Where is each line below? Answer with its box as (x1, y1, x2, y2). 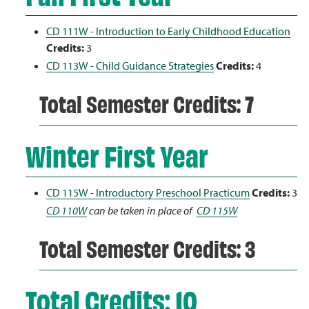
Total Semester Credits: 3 (39, 233, 255, 262)
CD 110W (46, 203, 87, 217)
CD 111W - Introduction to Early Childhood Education (46, 24, 290, 38)
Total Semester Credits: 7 (39, 88, 254, 117)
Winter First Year (26, 136, 208, 173)
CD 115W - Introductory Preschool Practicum (46, 186, 250, 199)
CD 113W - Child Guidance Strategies (46, 59, 214, 72)
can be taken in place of (87, 203, 197, 217)
